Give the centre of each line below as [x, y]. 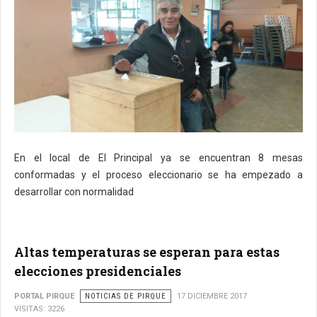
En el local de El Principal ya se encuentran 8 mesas [158, 158]
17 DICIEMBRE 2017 [212, 296]
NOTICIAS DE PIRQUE [126, 296]
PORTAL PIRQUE [44, 296]
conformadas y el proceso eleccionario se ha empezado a [158, 175]
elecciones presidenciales [98, 271]
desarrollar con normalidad [74, 192]
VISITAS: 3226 [39, 309]
